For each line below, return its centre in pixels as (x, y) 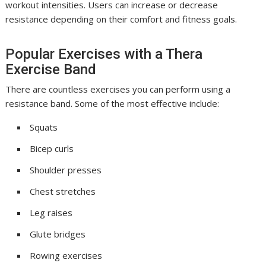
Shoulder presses (66, 170)
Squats (44, 127)
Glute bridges (58, 234)
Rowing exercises (66, 255)
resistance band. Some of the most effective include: (113, 103)
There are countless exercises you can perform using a (118, 89)
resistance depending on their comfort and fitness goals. (121, 19)
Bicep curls (52, 148)
